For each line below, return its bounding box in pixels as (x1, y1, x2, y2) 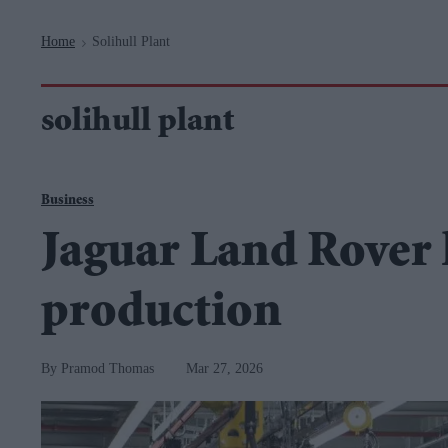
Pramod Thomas (61, 361, 154, 376)
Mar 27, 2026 (186, 361, 263, 376)
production (41, 290, 282, 340)
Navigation (137, 3, 209, 18)
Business (41, 194, 94, 208)
